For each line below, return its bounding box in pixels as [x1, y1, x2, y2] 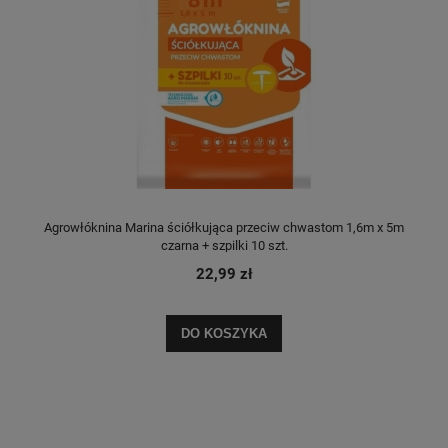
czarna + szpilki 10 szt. [160, 237, 288, 253]
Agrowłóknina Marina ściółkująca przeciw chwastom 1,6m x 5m [44, 219, 404, 235]
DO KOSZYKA [181, 326, 267, 342]
